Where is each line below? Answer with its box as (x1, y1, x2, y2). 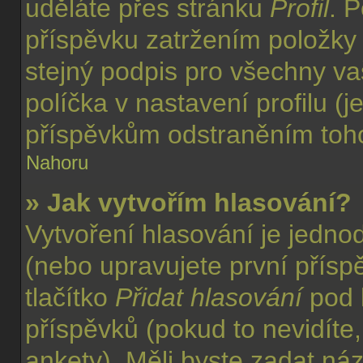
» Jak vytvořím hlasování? (25, 188, 352, 217)
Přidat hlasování (115, 283, 302, 312)
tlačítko (25, 283, 115, 312)
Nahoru (26, 152, 88, 173)
